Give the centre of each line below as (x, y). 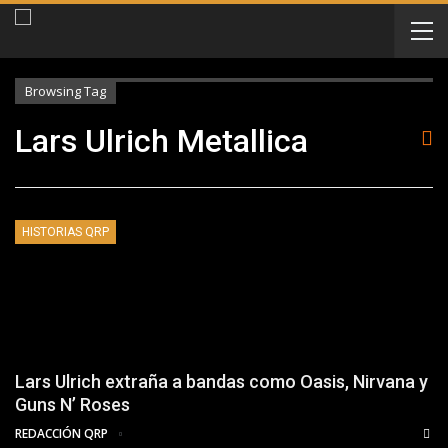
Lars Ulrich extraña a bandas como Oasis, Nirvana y (221, 382)
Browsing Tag (65, 91)
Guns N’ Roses (72, 405)
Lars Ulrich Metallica (161, 141)
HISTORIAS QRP (65, 232)
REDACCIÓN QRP (63, 434)
